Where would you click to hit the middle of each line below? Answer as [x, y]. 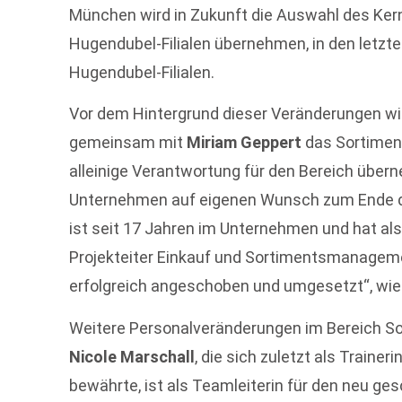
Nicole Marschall [132, 356]
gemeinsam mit [128, 143]
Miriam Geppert [245, 143]
